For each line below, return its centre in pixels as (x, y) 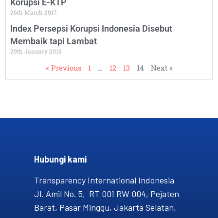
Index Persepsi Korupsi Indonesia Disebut (91, 28)
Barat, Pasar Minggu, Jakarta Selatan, (105, 207)
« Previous (63, 67)
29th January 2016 (36, 51)
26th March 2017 (34, 12)
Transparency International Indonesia (104, 180)
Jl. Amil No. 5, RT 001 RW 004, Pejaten (107, 193)
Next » (162, 67)
